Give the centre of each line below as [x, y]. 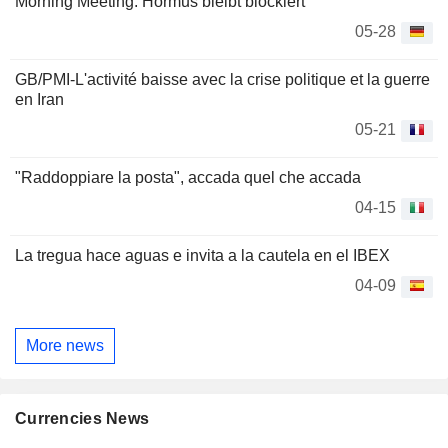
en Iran [39, 100]
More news [65, 345]
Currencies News [82, 418]
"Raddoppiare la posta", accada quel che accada [188, 178]
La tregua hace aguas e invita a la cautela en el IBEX [202, 256]
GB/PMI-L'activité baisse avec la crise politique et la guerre [222, 80]
